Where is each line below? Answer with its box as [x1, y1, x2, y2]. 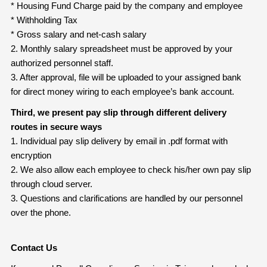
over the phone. [10, 207, 71, 218]
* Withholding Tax [10, 14, 77, 25]
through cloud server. [10, 178, 92, 189]
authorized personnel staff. [10, 57, 113, 68]
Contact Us [10, 242, 57, 253]
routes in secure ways [10, 121, 102, 132]
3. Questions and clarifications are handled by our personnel [10, 193, 243, 203]
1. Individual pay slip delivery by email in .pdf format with [10, 135, 228, 146]
